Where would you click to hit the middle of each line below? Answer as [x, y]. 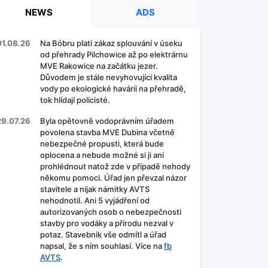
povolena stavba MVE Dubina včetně [107, 133]
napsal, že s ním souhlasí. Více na [102, 246]
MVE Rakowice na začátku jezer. [99, 66]
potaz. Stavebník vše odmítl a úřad [103, 235]
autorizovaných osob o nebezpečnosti [111, 212]
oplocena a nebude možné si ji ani [102, 155]
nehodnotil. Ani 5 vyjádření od [95, 201]
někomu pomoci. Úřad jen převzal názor [113, 178]
